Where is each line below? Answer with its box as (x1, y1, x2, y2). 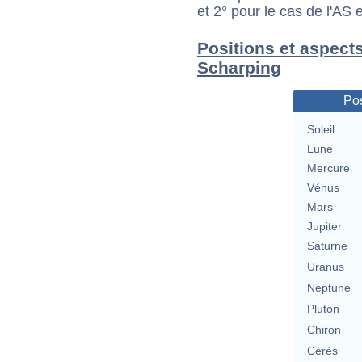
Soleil (306, 123, 335, 137)
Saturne (306, 239, 347, 253)
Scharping (197, 58, 281, 78)
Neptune (306, 281, 351, 295)
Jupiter (306, 220, 342, 234)
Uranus (306, 260, 344, 274)
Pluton (306, 302, 339, 316)
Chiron (306, 323, 341, 337)
